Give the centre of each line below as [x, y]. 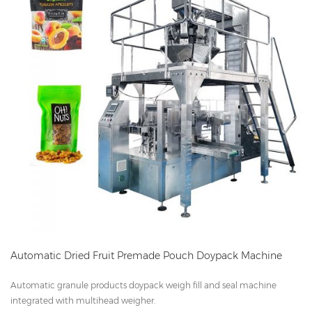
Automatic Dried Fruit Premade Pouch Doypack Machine [146, 255]
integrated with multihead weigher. [83, 300]
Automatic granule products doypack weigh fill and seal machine [143, 285]
